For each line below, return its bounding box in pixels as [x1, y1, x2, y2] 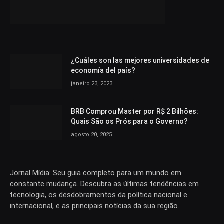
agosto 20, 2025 [71, 131, 112, 138]
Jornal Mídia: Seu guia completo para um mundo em [10, 168, 181, 177]
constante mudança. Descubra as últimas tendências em [10, 179, 199, 188]
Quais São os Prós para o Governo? [71, 117, 188, 125]
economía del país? [71, 66, 135, 75]
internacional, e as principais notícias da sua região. [10, 201, 179, 210]
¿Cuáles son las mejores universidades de [71, 56, 209, 65]
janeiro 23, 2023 [71, 80, 112, 87]
